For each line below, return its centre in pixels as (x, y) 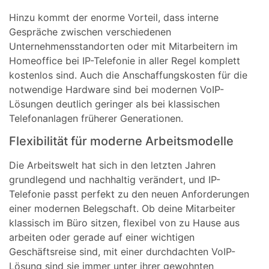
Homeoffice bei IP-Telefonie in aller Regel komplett (125, 60)
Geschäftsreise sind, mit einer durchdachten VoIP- (122, 252)
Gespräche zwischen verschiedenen (90, 32)
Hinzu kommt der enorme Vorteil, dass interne (114, 17)
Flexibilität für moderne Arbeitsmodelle (121, 141)
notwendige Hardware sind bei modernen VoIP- (116, 89)
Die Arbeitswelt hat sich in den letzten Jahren (112, 165)
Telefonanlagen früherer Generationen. (96, 118)
